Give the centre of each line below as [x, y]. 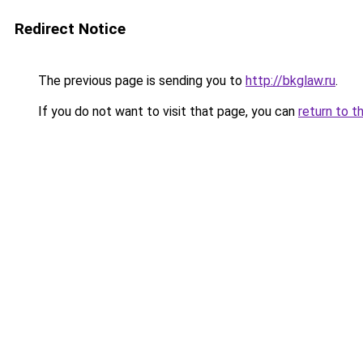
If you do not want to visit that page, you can [167, 111]
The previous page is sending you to [140, 81]
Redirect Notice [70, 29]
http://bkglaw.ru [290, 81]
